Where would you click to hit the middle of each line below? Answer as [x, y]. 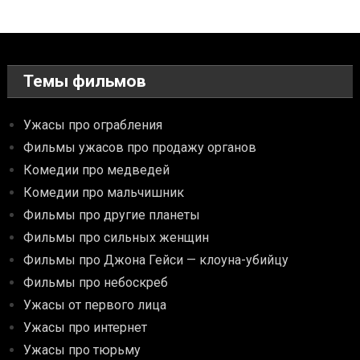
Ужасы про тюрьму [82, 350]
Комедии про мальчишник [104, 193]
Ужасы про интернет [86, 328]
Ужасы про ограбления [93, 125]
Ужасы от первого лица [95, 305]
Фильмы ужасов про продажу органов [140, 148]
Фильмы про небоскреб [96, 283]
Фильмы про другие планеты [112, 215]
